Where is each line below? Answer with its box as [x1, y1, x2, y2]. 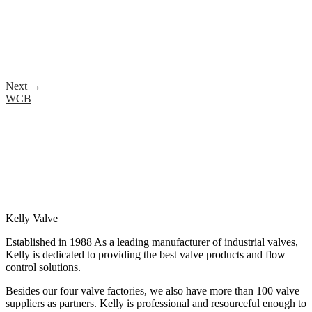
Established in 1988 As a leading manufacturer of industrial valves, [6, 235, 298, 248]
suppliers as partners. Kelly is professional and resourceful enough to [6, 297, 306, 309]
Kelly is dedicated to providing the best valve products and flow [6, 248, 286, 260]
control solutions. [6, 260, 81, 273]
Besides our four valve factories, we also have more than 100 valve [6, 284, 299, 297]
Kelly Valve [6, 212, 58, 224]
